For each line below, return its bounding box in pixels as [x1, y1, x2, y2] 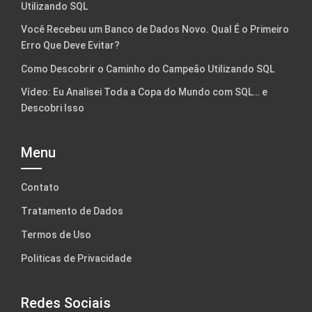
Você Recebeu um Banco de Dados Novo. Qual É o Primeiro [21, 23, 289, 35]
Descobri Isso [21, 102, 84, 114]
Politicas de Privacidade [21, 252, 132, 264]
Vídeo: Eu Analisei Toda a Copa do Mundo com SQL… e [21, 86, 267, 97]
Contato [21, 182, 59, 194]
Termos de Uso [21, 228, 91, 240]
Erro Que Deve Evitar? [21, 39, 120, 51]
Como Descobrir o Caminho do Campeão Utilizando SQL [21, 63, 274, 75]
